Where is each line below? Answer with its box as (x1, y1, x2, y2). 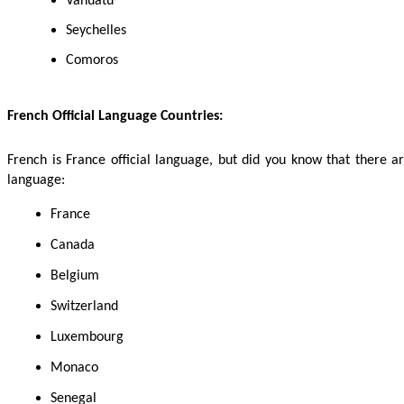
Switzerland (50, 298, 118, 314)
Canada (50, 237, 95, 252)
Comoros (66, 52, 118, 68)
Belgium (50, 268, 99, 283)
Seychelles (66, 23, 126, 38)
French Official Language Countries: (7, 108, 223, 124)
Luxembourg (50, 329, 124, 344)
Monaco (50, 360, 98, 375)
